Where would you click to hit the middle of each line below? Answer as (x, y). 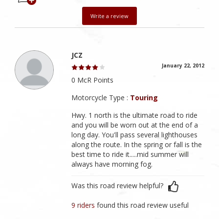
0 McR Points (93, 80)
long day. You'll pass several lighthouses (135, 134)
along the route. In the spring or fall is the (137, 144)
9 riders (84, 205)
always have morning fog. (112, 164)
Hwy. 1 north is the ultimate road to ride (135, 115)
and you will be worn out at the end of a (135, 125)
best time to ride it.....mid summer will (130, 154)
